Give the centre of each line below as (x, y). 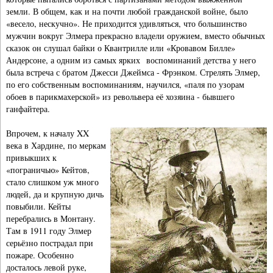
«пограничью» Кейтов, (48, 169)
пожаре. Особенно (40, 255)
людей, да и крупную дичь (55, 194)
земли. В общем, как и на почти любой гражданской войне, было (127, 11)
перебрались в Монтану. (51, 218)
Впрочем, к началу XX (48, 133)
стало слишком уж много (52, 182)
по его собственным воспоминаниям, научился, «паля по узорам (125, 84)
